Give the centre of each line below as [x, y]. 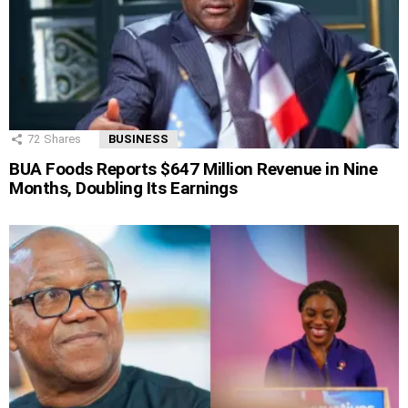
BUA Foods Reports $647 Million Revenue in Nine [194, 169]
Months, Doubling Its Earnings [123, 188]
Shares [62, 139]
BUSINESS [138, 139]
